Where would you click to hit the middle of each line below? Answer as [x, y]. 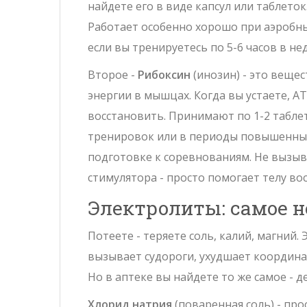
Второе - [113, 75]
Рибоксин [164, 75]
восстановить [126, 116]
